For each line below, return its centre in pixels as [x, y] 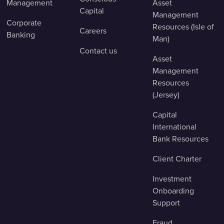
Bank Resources [180, 139]
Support [166, 203]
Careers [93, 31]
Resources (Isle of [183, 27]
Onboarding [173, 191]
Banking [21, 35]
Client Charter [177, 159]
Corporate [24, 23]
